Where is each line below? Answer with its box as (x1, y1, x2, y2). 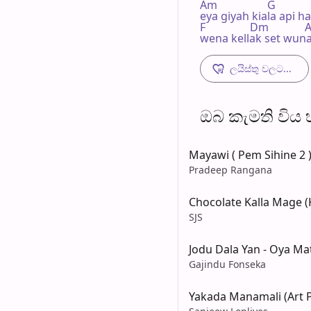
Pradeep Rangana (189, 162, 272, 176)
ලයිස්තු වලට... (230, 61, 292, 75)
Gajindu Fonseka (189, 257, 266, 271)
